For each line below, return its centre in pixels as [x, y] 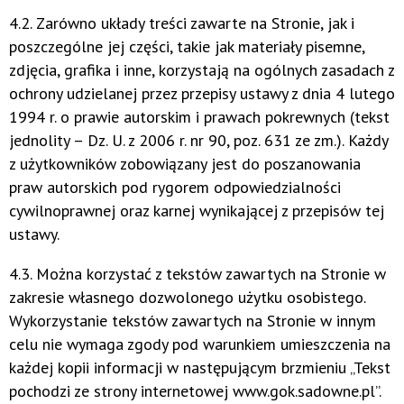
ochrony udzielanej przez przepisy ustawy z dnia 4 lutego [202, 94]
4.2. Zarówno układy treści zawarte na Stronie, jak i [182, 23]
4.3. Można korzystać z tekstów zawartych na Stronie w [197, 274]
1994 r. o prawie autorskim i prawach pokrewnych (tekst [199, 117]
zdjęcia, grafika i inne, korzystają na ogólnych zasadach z [202, 70]
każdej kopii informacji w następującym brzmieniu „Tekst [200, 368]
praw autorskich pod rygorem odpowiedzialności [175, 188]
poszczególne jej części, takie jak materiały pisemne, [187, 47]
